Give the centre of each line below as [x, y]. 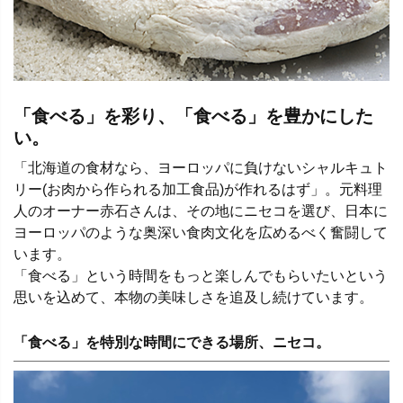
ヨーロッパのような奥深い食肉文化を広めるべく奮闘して [201, 232]
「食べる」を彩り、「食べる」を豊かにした [193, 116]
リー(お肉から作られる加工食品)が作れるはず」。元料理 [198, 189]
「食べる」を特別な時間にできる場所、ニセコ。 [172, 343]
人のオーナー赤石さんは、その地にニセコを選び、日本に [201, 210]
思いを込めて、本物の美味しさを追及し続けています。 [193, 297]
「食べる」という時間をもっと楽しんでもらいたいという [201, 275]
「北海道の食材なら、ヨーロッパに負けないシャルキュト [201, 167]
